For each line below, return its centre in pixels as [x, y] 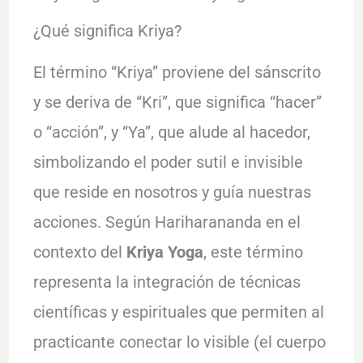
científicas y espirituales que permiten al [178, 312]
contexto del [79, 252]
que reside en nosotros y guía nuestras [172, 192]
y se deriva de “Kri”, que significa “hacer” [177, 102]
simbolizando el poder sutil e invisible [168, 162]
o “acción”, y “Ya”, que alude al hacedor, [171, 132]
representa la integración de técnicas [167, 282]
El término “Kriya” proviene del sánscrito [177, 72]
